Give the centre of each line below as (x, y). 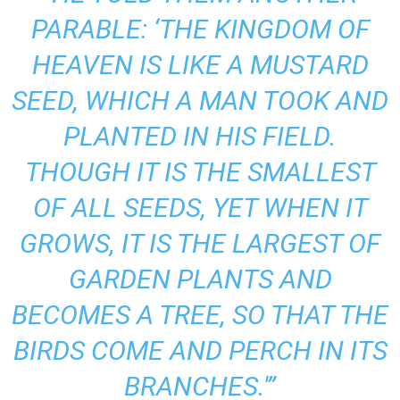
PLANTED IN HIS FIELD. (200, 136)
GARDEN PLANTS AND (200, 279)
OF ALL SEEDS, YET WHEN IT (200, 208)
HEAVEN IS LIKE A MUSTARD (200, 65)
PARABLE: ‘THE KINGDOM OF (200, 29)
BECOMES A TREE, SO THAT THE (200, 315)
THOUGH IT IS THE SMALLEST (200, 172)
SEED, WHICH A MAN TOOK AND (200, 100)
